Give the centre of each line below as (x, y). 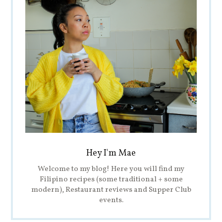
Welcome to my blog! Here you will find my (111, 169)
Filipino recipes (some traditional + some (111, 180)
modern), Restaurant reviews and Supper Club (111, 190)
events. (111, 201)
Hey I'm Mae (111, 154)
